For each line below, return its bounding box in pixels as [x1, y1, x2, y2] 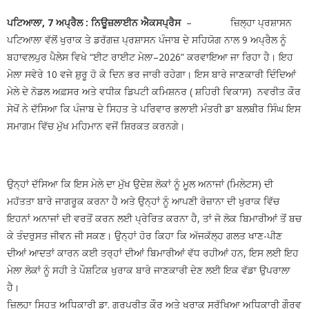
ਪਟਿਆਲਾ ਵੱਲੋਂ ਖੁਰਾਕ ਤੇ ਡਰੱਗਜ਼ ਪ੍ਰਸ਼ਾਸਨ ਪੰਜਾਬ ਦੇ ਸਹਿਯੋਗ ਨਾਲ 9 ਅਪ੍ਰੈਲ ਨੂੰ [7, 32, 286, 46]
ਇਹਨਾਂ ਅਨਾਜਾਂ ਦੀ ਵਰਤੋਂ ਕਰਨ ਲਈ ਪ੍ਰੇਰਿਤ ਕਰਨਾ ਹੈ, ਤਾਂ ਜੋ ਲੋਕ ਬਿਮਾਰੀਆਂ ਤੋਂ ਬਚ [7, 211, 301, 225]
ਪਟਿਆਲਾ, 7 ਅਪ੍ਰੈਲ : [7, 15, 88, 29]
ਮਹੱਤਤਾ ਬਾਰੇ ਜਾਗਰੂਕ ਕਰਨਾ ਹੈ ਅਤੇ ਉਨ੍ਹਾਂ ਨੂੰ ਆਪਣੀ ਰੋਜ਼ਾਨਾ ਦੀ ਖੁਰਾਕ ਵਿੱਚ [7, 194, 279, 208]
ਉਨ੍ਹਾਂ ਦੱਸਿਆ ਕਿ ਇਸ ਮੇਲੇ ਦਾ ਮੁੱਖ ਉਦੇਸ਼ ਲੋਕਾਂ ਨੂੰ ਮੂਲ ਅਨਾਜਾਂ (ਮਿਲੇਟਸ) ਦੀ [7, 177, 273, 190]
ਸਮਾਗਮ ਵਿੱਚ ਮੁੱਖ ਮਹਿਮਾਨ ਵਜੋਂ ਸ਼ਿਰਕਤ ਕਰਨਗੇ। [7, 119, 185, 132]
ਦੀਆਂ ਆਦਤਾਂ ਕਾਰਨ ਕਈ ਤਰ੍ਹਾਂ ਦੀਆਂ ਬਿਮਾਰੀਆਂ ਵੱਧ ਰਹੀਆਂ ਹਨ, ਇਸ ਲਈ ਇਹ [7, 246, 299, 259]
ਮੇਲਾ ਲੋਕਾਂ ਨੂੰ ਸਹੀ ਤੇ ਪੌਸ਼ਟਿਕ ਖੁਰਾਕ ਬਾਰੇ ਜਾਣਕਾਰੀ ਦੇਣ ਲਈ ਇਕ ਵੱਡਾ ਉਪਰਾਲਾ [7, 263, 290, 277]
